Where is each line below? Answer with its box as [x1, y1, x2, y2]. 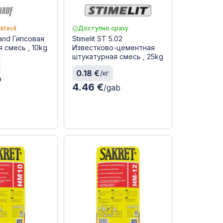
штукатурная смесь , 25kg [72, 52, 163, 61]
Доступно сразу [78, 24, 128, 32]
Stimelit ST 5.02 [72, 34, 122, 43]
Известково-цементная [72, 43, 155, 52]
